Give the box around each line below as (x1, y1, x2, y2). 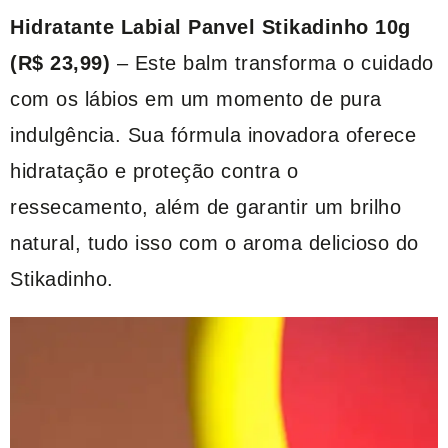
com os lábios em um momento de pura (10, 87, 382, 110)
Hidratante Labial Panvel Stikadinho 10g (10, 15, 411, 38)
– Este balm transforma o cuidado (110, 51, 434, 74)
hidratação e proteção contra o (10, 159, 298, 182)
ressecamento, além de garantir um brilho (10, 195, 401, 218)
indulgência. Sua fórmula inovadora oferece (10, 123, 416, 146)
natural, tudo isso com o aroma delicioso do (10, 231, 419, 254)
